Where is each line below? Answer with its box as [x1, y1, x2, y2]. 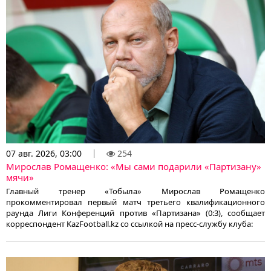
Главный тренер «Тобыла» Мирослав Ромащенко [6, 185, 265, 197]
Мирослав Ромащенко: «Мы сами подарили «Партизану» [6, 160, 261, 172]
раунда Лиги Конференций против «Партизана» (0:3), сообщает [6, 207, 265, 218]
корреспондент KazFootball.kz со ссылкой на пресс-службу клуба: [6, 218, 253, 229]
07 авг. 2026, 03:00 [6, 147, 82, 159]
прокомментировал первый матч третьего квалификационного [6, 196, 265, 207]
